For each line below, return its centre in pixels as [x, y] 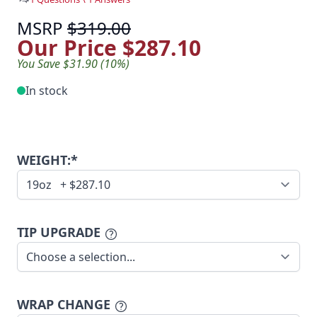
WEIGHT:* [47, 160]
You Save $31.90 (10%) [73, 64]
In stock [47, 91]
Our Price [70, 48]
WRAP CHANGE [64, 304]
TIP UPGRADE [59, 232]
